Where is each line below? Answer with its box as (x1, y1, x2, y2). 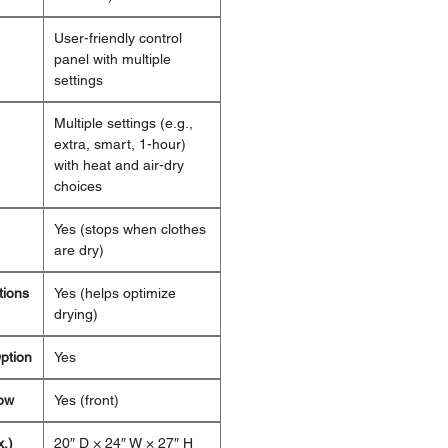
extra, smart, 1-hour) (54, 136, 186, 153)
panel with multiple (54, 51, 171, 68)
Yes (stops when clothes (54, 221, 206, 238)
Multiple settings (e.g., (54, 115, 193, 132)
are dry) (54, 242, 104, 259)
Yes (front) (54, 392, 119, 409)
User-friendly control (54, 30, 182, 47)
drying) (54, 306, 98, 323)
